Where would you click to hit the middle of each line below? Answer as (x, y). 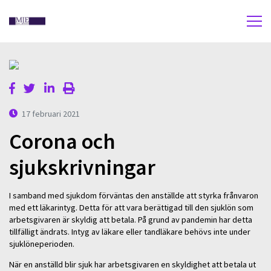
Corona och (62, 142)
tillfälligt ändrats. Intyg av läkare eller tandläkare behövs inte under (130, 231)
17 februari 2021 (51, 113)
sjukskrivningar (82, 168)
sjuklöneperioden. (42, 243)
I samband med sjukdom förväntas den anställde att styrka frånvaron (134, 195)
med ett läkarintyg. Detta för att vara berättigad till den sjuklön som (131, 207)
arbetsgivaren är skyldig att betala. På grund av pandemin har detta (131, 219)
